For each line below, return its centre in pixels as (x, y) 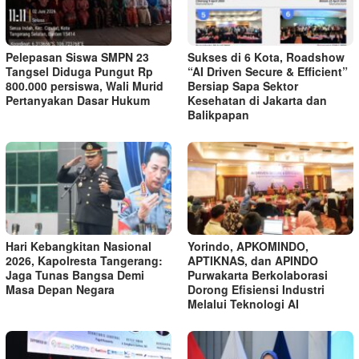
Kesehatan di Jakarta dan (257, 101)
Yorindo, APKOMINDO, (248, 246)
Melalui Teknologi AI (243, 303)
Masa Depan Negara (60, 289)
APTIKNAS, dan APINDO (253, 260)
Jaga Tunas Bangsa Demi (75, 274)
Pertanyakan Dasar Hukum (78, 101)
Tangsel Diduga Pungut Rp (79, 72)
